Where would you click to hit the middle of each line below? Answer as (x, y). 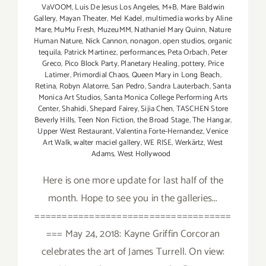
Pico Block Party (91, 64)
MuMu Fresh (74, 30)
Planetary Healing (149, 64)
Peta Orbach (188, 52)
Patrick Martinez (90, 52)
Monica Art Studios (69, 97)
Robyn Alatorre (84, 86)
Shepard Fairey (114, 109)
